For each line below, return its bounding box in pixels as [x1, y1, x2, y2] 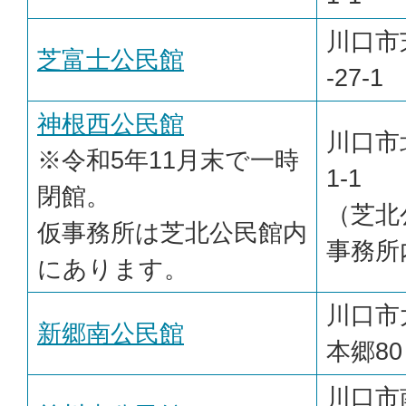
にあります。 [37, 255, 188, 284]
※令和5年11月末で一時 [37, 146, 299, 175]
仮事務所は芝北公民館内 [37, 218, 307, 247]
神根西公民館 [37, 110, 184, 139]
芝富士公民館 [37, 45, 184, 74]
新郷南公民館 [37, 319, 184, 348]
